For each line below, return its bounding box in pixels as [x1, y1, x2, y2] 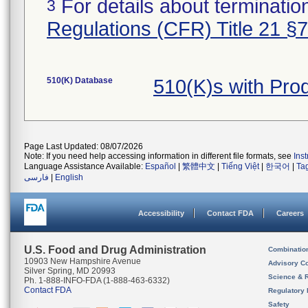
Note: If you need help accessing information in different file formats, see [24, 151, 294, 161]
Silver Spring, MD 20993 [24, 266, 115, 276]
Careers [276, 209, 304, 217]
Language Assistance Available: [24, 162, 145, 171]
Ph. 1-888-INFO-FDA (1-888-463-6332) [24, 276, 170, 285]
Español [145, 162, 176, 171]
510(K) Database [47, 76, 113, 85]
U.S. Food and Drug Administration [24, 244, 206, 256]
